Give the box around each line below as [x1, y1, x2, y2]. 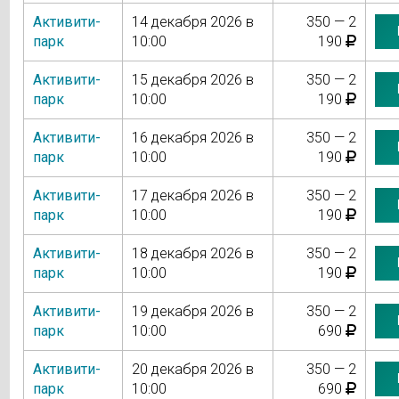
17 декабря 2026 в [131, 186, 254, 204]
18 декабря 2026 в [131, 244, 254, 262]
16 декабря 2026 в [131, 128, 254, 146]
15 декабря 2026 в [131, 70, 254, 88]
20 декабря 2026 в [131, 360, 254, 378]
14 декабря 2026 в [131, 12, 254, 30]
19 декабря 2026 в [131, 302, 254, 320]
